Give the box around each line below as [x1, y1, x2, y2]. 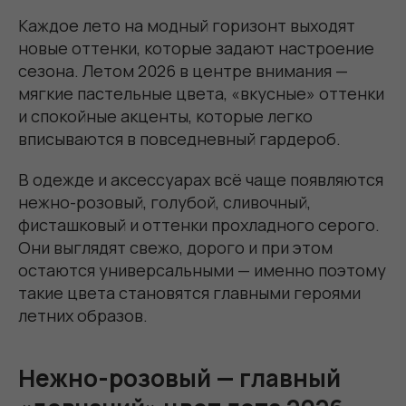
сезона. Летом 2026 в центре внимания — [18, 59, 348, 82]
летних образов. [18, 304, 148, 326]
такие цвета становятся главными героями [18, 281, 361, 304]
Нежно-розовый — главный [18, 361, 341, 394]
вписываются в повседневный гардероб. [18, 127, 341, 150]
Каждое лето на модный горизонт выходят [18, 14, 355, 36]
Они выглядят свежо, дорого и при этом [18, 236, 333, 258]
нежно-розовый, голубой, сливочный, [18, 190, 311, 213]
